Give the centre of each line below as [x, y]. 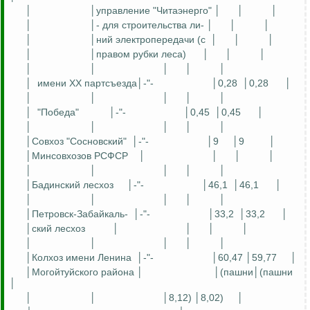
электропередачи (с [159, 40]
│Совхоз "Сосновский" [76, 142]
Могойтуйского [65, 272]
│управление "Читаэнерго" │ [155, 11]
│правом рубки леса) [138, 54]
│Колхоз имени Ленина [79, 258]
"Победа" [58, 112]
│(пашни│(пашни [253, 272]
